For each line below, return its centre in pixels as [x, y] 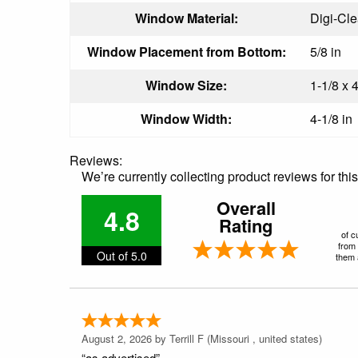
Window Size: [186, 85]
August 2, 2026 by [125, 338]
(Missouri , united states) [263, 338]
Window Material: [186, 18]
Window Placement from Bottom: [186, 51]
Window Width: [186, 118]
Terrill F [187, 338]
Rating [246, 225]
